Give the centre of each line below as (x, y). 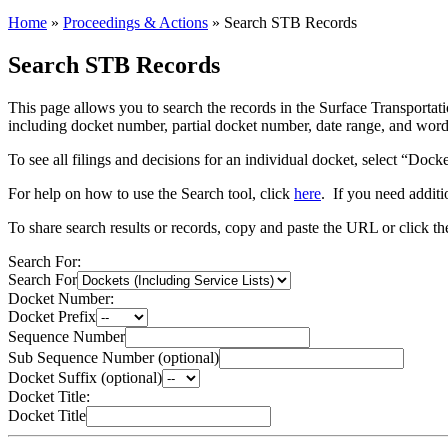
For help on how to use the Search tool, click (151, 193)
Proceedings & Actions (135, 22)
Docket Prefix (52, 316)
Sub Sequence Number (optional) (113, 357)
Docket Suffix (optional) (85, 377)
